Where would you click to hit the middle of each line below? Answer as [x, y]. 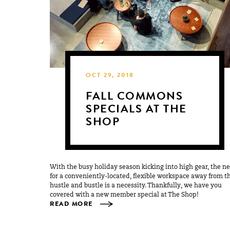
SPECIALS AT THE [136, 110]
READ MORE [73, 205]
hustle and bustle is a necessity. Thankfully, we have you [136, 186]
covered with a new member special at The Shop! [124, 195]
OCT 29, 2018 [110, 76]
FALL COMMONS [135, 97]
